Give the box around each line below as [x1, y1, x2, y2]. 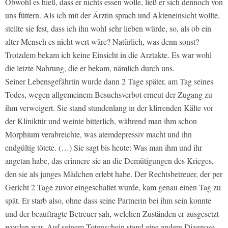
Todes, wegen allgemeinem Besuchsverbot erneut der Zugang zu [5, 89, 212, 100]
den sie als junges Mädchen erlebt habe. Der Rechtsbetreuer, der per [5, 168, 222, 180]
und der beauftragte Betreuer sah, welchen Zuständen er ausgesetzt [5, 208, 219, 219]
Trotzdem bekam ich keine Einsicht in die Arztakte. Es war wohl [5, 49, 212, 61]
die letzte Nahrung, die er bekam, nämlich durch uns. [5, 63, 175, 74]
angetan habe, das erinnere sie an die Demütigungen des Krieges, [5, 155, 214, 166]
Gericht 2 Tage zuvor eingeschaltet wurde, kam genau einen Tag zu [5, 182, 221, 193]
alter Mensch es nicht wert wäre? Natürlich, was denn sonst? [5, 36, 199, 47]
